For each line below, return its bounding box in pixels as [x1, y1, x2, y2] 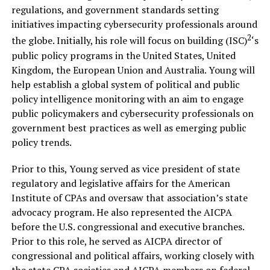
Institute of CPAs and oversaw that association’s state [11, 190, 248, 204]
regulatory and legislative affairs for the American [11, 176, 230, 190]
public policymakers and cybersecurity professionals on [11, 106, 254, 120]
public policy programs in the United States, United [11, 48, 236, 62]
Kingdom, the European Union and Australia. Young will [11, 63, 255, 77]
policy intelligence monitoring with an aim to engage [11, 92, 243, 105]
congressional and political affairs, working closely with [11, 248, 254, 262]
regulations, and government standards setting [11, 3, 219, 17]
